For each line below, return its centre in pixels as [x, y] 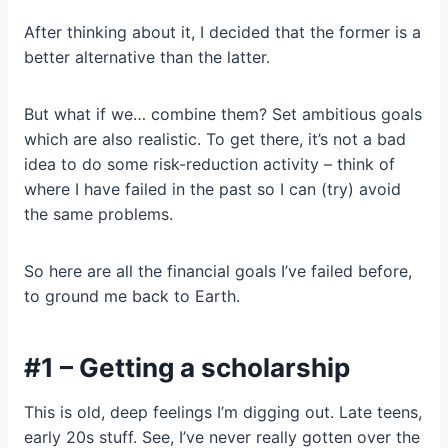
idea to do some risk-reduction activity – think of [209, 164]
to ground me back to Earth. [132, 296]
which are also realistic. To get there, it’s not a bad [215, 139]
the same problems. [98, 214]
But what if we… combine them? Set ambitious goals [223, 114]
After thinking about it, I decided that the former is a [222, 32]
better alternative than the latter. [147, 57]
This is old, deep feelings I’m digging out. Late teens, [223, 412]
